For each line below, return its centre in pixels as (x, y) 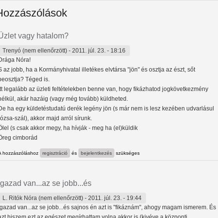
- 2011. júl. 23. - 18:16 (96, 51)
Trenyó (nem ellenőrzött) (35, 51)
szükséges (127, 153)
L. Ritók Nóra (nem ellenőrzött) (43, 198)
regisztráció (55, 153)
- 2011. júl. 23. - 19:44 (112, 198)
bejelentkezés (96, 153)
